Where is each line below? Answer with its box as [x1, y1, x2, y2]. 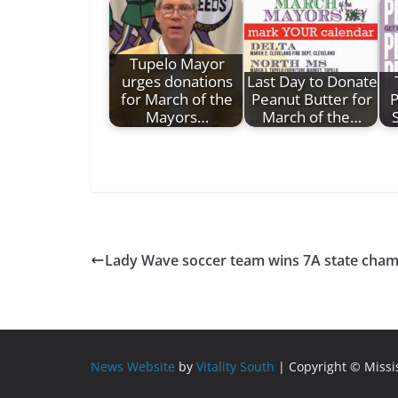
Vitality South [196, 357, 275, 375]
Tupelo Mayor [129, 52, 225, 74]
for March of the [121, 88, 233, 109]
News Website [91, 357, 175, 375]
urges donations [121, 70, 233, 92]
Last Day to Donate [246, 70, 378, 92]
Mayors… [145, 106, 209, 127]
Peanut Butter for [251, 88, 372, 109]
